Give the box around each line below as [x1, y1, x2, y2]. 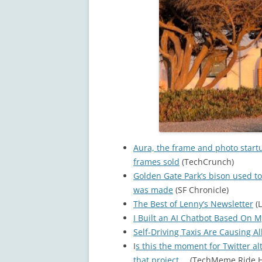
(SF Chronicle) [173, 184, 229, 195]
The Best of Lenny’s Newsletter [133, 198, 253, 209]
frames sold [133, 156, 180, 167]
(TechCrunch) [180, 156, 234, 167]
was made [133, 184, 173, 195]
